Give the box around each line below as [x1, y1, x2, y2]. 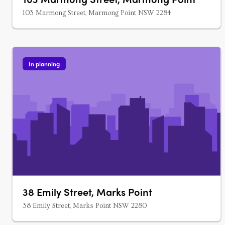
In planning [29, 59, 60, 68]
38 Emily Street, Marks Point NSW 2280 [23, 202, 147, 210]
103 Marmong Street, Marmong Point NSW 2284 [23, 9, 171, 17]
